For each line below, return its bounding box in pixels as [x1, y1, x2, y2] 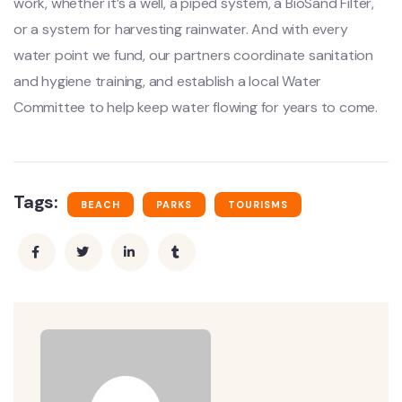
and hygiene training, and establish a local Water [13, 72, 322, 92]
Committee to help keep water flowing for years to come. [13, 98, 378, 118]
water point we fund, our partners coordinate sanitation [13, 46, 373, 66]
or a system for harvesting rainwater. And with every [13, 20, 348, 39]
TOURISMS [228, 198, 288, 212]
